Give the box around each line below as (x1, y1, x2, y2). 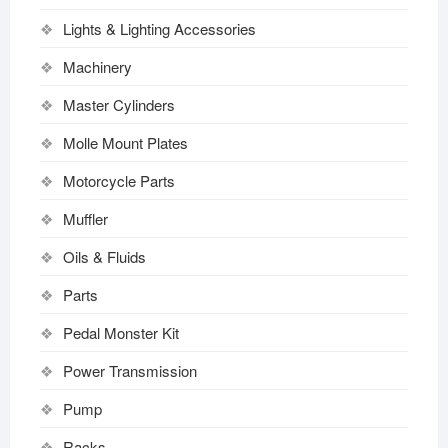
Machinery (62, 55, 132, 77)
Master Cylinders (62, 93, 175, 115)
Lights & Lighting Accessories (62, 17, 256, 39)
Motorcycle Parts (62, 169, 175, 191)
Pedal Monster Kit (62, 321, 179, 343)
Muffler (62, 207, 108, 229)
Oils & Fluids (62, 245, 146, 267)
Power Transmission (62, 359, 197, 381)
